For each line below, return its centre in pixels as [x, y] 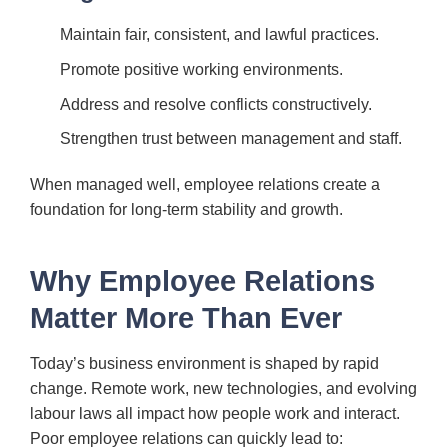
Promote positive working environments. [201, 69]
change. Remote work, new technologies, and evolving [223, 389]
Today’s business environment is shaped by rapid [204, 364]
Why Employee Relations [202, 280]
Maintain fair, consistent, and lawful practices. [219, 35]
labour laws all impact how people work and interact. [215, 414]
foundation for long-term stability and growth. [186, 209]
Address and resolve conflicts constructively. [216, 104]
